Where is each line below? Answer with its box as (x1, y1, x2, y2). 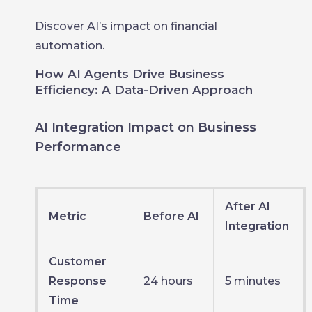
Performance (35, 139, 121, 155)
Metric (49, 210, 86, 223)
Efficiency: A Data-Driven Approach (35, 83, 253, 97)
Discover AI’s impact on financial (35, 19, 217, 33)
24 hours (143, 274, 193, 288)
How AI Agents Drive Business (35, 67, 224, 81)
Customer (49, 255, 107, 268)
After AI (225, 200, 270, 213)
